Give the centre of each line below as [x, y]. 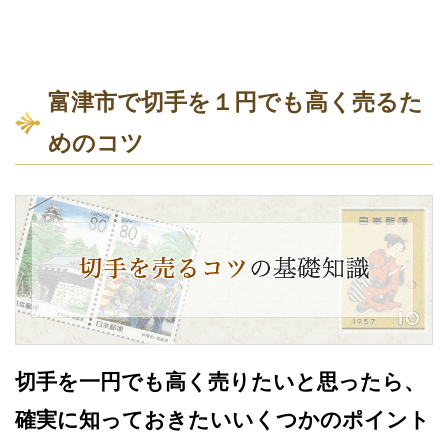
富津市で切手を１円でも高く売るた [235, 101]
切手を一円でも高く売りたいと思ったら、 [220, 381]
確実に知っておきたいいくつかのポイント [222, 419]
